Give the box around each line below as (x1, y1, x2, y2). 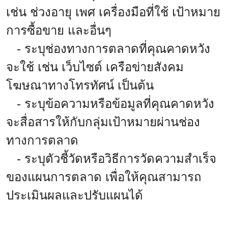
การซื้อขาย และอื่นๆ (6, 23, 111, 37)
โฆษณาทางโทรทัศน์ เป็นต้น (6, 78, 154, 92)
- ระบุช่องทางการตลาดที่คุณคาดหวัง (6, 41, 210, 55)
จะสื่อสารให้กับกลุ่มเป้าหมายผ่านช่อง (6, 115, 200, 129)
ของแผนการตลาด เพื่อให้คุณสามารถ (6, 169, 202, 184)
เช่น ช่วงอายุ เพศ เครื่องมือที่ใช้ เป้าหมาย (6, 5, 220, 19)
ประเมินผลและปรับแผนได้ (6, 188, 143, 202)
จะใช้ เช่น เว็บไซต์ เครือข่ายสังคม (6, 60, 184, 74)
